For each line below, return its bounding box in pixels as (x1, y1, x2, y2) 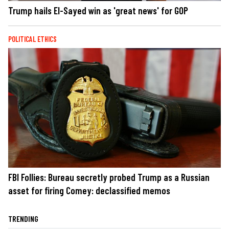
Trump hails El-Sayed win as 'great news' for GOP (8, 4, 188, 16)
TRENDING (8, 213, 38, 223)
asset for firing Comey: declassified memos (8, 184, 170, 196)
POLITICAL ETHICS (8, 34, 57, 43)
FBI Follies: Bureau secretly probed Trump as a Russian (8, 171, 210, 183)
